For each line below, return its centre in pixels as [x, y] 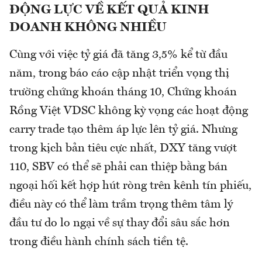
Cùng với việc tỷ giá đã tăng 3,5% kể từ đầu [118, 55]
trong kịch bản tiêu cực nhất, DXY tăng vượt [123, 149]
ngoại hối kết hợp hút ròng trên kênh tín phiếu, [130, 186]
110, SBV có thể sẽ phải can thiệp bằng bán [118, 168]
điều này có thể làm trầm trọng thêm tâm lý [121, 205]
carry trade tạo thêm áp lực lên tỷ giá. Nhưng [123, 130]
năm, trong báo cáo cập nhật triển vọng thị [119, 74]
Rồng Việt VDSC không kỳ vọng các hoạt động [129, 111]
